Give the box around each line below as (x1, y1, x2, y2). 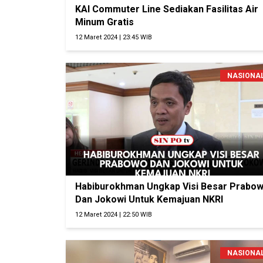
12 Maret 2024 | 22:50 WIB (75, 211, 152, 219)
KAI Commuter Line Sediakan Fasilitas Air (75, 4, 258, 15)
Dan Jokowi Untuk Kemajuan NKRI (75, 194, 223, 205)
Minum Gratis (75, 16, 134, 28)
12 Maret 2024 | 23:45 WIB (75, 33, 152, 42)
